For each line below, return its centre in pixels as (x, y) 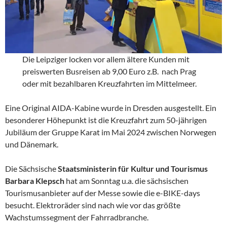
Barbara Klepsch (35, 180)
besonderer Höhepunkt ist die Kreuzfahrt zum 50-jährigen (106, 120)
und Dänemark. (32, 144)
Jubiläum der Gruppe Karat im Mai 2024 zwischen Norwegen (111, 132)
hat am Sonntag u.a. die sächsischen (126, 180)
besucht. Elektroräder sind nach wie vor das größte (93, 205)
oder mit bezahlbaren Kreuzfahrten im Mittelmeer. (110, 83)
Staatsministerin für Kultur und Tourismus (133, 168)
